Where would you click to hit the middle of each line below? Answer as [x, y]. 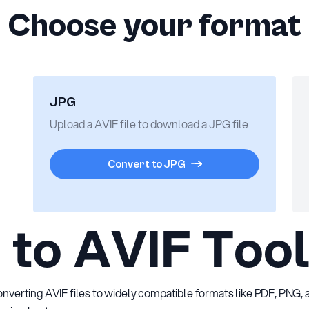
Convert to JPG [146, 164]
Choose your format [154, 26]
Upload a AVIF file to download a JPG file [149, 124]
